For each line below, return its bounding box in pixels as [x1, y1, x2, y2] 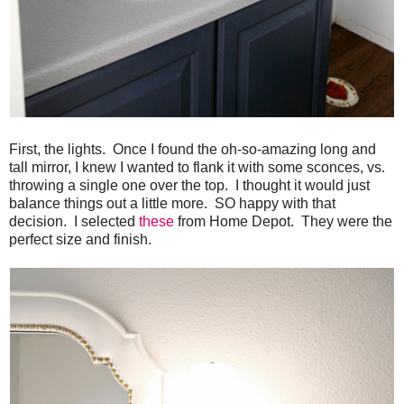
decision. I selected [9, 214, 139, 230]
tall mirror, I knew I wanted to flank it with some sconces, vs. [9, 160, 385, 176]
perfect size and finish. [9, 232, 155, 248]
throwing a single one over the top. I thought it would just [9, 178, 370, 194]
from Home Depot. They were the [174, 214, 392, 230]
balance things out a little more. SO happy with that [9, 196, 335, 212]
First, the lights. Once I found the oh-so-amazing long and [9, 142, 376, 158]
